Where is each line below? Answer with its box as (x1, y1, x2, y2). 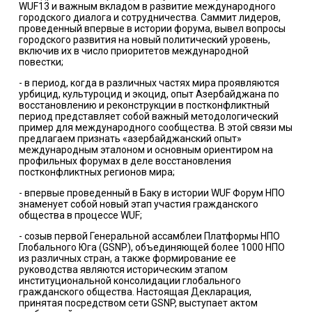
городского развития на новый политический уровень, (18, 33, 270, 45)
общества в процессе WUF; (18, 209, 142, 221)
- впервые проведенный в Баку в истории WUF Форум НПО (18, 187, 285, 198)
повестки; (18, 56, 63, 68)
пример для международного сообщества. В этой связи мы (18, 121, 292, 133)
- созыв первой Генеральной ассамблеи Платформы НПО (18, 230, 280, 242)
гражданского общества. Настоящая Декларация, (18, 286, 251, 297)
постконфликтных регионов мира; (18, 166, 175, 178)
